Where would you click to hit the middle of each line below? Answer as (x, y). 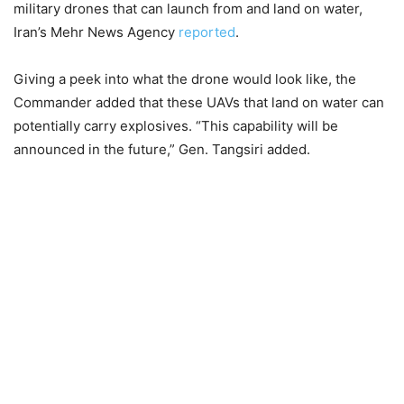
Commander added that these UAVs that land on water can (199, 102)
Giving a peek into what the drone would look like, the (185, 79)
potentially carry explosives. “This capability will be (176, 126)
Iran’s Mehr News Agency (96, 32)
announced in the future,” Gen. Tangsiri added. (162, 149)
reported (207, 32)
